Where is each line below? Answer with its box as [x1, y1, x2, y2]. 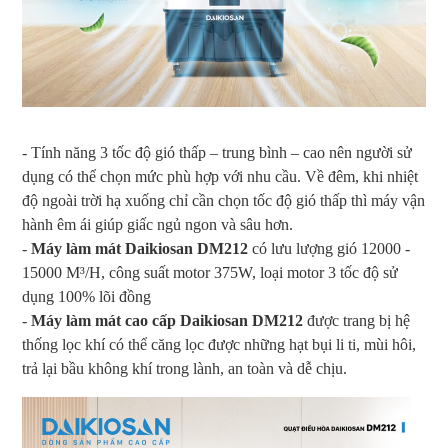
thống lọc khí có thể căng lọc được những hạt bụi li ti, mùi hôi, [22, 336, 416, 353]
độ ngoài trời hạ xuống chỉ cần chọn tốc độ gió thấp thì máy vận [22, 192, 425, 209]
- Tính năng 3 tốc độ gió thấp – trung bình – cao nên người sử [22, 144, 412, 161]
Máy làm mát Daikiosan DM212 [31, 240, 248, 257]
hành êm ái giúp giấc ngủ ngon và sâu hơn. [22, 216, 293, 233]
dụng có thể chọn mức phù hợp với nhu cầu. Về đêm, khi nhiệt [22, 168, 418, 185]
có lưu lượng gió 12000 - [248, 240, 410, 257]
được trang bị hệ [303, 312, 410, 329]
